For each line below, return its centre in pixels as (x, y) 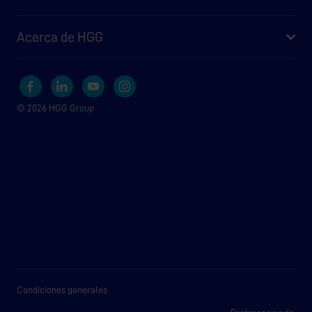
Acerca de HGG (60, 37)
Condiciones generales (62, 290)
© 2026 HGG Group (55, 108)
